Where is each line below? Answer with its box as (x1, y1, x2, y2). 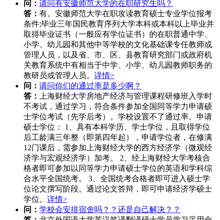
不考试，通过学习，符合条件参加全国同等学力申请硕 (24, 102, 212, 110)
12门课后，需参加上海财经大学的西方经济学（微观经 (24, 143, 212, 152)
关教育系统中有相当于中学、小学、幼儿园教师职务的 (24, 60, 212, 69)
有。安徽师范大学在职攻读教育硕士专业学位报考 (39, 9, 212, 18)
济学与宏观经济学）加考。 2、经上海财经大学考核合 (24, 153, 210, 162)
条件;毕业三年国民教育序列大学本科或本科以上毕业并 (24, 19, 214, 28)
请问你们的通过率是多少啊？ (39, 81, 141, 90)
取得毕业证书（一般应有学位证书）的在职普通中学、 (24, 29, 212, 38)
